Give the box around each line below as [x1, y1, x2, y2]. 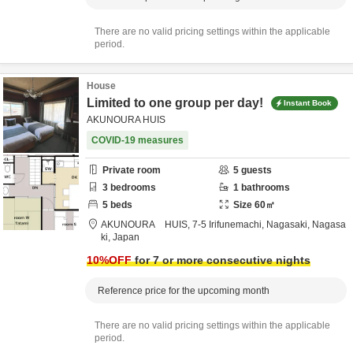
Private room [102, 165, 161, 176]
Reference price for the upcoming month [98, 285, 269, 296]
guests [239, 165, 272, 176]
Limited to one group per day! [87, 96, 266, 110]
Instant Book [284, 98, 332, 107]
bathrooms [239, 182, 290, 193]
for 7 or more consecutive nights [132, 254, 310, 266]
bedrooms [108, 182, 156, 193]
